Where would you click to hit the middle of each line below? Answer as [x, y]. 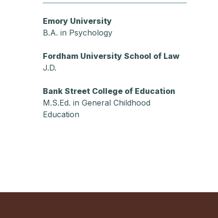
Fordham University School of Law [111, 56]
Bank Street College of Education [109, 91]
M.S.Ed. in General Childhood [96, 103]
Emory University [77, 21]
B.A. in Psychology [77, 33]
